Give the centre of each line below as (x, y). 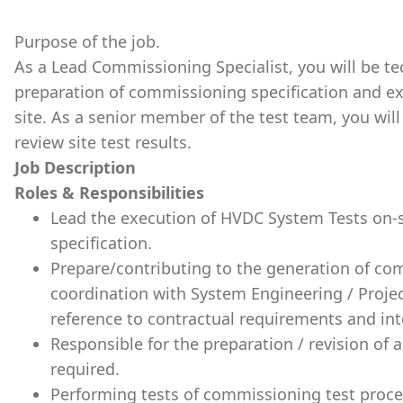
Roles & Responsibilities (109, 193)
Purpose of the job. (87, 41)
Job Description (75, 167)
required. (85, 369)
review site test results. (103, 142)
